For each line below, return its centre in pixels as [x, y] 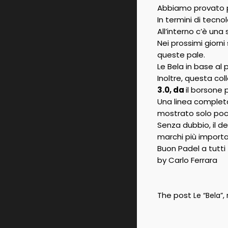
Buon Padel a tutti [191, 148]
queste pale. [181, 55]
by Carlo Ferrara [187, 160]
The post [175, 195]
